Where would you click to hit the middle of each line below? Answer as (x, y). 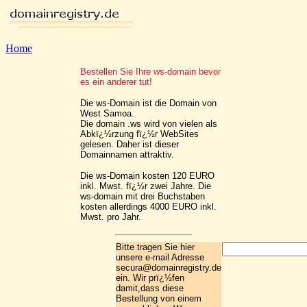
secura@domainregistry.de (169, 268)
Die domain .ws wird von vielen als (149, 124)
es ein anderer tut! (116, 82)
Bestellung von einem (159, 298)
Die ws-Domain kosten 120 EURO (147, 176)
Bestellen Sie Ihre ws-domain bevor (150, 72)
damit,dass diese (150, 288)
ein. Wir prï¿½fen (150, 278)
